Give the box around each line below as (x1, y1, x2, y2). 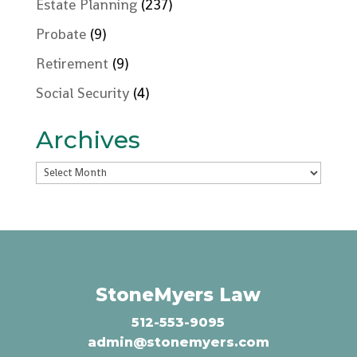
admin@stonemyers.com (87, 334, 269, 350)
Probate (35, 25, 86, 43)
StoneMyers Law (96, 283, 261, 306)
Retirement (35, 54, 108, 73)
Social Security (35, 84, 129, 102)
